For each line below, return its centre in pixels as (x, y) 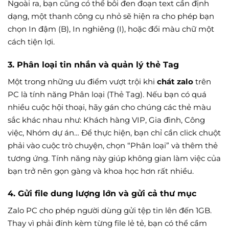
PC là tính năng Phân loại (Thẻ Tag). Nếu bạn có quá (107, 94)
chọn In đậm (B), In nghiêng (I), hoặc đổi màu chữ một (111, 29)
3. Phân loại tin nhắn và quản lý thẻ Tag (93, 64)
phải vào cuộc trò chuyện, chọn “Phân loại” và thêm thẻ (113, 145)
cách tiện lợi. (31, 42)
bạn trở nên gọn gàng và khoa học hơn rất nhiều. (101, 171)
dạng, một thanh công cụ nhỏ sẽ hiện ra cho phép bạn (111, 16)
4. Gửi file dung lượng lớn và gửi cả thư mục (102, 194)
